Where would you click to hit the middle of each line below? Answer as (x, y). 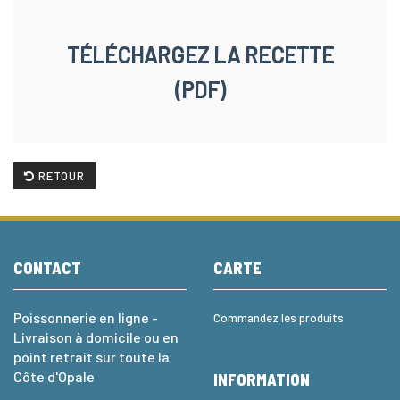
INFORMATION (262, 379)
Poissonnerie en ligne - (86, 317)
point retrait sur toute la (92, 356)
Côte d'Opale (54, 376)
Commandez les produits (279, 317)
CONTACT (47, 267)
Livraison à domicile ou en (96, 337)
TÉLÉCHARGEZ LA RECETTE (200, 54)
